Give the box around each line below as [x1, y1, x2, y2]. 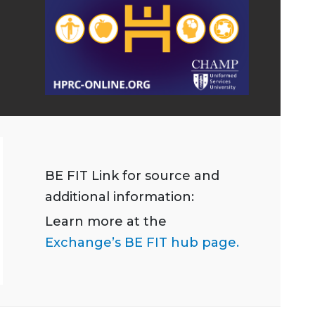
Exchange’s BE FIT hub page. [45, 235, 239, 251]
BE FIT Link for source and [45, 168, 219, 184]
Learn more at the [45, 214, 167, 230]
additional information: [45, 189, 194, 205]
